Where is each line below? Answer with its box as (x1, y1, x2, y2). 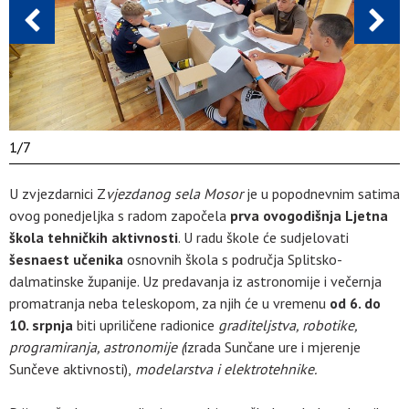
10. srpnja (9, 315, 73, 334)
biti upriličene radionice (73, 315, 218, 334)
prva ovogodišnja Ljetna (230, 205, 388, 225)
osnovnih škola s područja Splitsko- (123, 249, 342, 268)
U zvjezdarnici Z (9, 184, 106, 203)
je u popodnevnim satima (246, 184, 400, 203)
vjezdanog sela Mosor (106, 184, 246, 203)
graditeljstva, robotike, (218, 315, 357, 334)
